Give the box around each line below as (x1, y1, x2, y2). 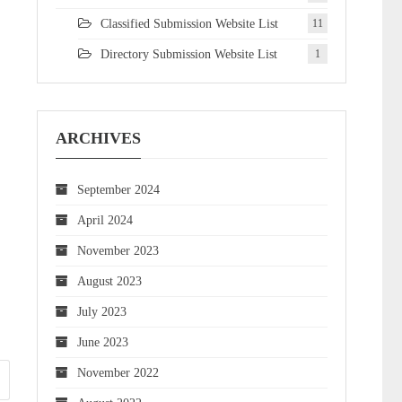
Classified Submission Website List (100, 17, 278, 31)
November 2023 (77, 244, 159, 258)
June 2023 (77, 336, 128, 349)
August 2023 (77, 275, 142, 288)
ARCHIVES (56, 129, 141, 147)
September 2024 (77, 183, 160, 197)
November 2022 (77, 366, 159, 380)
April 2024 (77, 214, 133, 227)
